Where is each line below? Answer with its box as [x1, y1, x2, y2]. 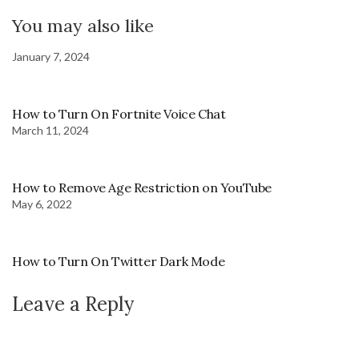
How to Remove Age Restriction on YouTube [12, 179, 272, 196]
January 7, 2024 [12, 49, 90, 63]
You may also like [12, 14, 154, 37]
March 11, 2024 [12, 123, 89, 137]
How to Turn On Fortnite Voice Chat [12, 105, 226, 122]
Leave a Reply [12, 291, 134, 317]
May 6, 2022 [12, 196, 72, 211]
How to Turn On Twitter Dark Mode [12, 252, 225, 269]
